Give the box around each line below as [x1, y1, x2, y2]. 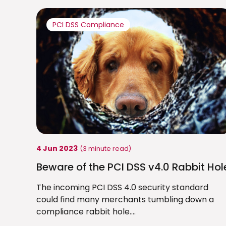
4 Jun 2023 [36, 143, 78, 154]
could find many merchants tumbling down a [36, 194, 214, 206]
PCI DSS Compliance [52, 20, 124, 30]
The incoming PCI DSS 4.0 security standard [36, 182, 208, 194]
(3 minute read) [80, 144, 131, 153]
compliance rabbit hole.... [36, 206, 136, 218]
